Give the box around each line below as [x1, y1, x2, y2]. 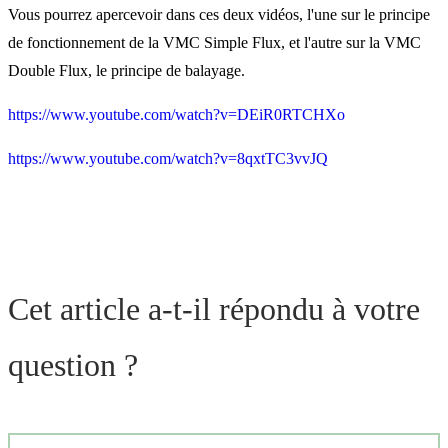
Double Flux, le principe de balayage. [8, 61, 249, 79]
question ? [8, 346, 138, 383]
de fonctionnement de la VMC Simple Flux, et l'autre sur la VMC [8, 33, 421, 51]
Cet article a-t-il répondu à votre [8, 290, 420, 327]
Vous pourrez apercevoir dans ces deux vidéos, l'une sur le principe [8, 5, 430, 23]
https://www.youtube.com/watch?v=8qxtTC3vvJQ [8, 149, 328, 167]
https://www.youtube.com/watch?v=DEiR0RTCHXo [8, 105, 345, 123]
